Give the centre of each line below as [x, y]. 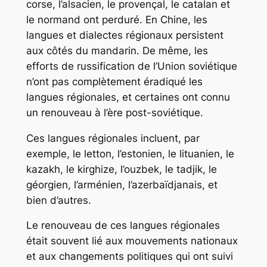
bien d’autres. [58, 200]
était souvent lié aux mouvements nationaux [132, 241]
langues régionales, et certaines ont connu [128, 97]
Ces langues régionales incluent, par [113, 138]
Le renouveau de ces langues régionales [123, 226]
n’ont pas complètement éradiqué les [114, 81]
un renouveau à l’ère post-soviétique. [114, 112]
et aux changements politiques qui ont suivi [129, 257]
